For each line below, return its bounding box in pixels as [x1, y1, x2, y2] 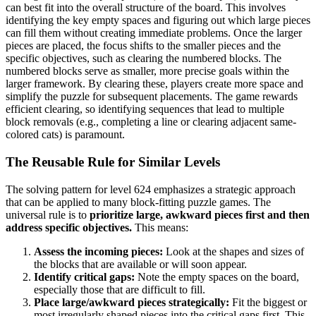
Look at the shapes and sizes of [163, 245, 304, 257]
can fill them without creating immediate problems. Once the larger [6, 27, 302, 39]
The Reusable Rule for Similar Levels [6, 154, 220, 169]
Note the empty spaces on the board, [135, 270, 299, 283]
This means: [132, 221, 188, 233]
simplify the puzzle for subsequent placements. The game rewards [6, 90, 298, 103]
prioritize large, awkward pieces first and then [90, 208, 310, 221]
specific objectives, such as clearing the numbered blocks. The [6, 52, 281, 65]
